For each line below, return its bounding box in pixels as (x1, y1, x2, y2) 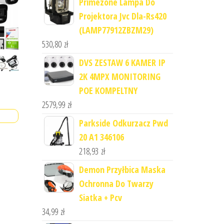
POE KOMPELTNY (78, 84, 137, 96)
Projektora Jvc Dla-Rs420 (78, 10, 166, 22)
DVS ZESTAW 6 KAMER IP (78, 56, 165, 68)
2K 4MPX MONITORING (78, 70, 160, 82)
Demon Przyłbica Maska (78, 163, 165, 175)
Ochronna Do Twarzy (78, 177, 153, 189)
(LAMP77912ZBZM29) (78, 24, 153, 36)
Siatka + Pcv (78, 191, 122, 203)
